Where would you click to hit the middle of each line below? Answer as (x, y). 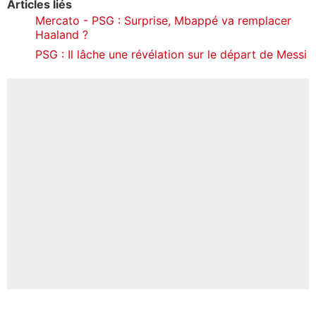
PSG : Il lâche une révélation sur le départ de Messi (171, 54)
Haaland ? (62, 34)
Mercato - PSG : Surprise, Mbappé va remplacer (163, 20)
